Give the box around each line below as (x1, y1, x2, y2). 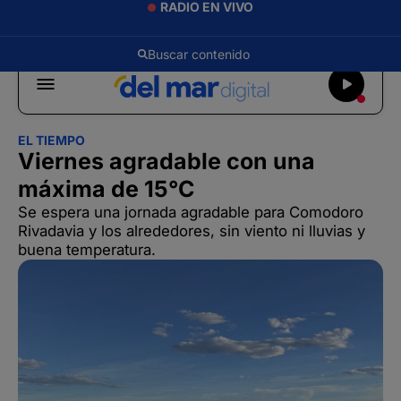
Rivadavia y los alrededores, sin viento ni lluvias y (18, 222, 365, 240)
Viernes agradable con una (18, 148, 315, 175)
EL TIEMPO (18, 132, 85, 148)
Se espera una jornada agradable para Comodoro (18, 203, 363, 221)
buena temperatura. (18, 241, 156, 259)
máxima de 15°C (18, 175, 195, 202)
